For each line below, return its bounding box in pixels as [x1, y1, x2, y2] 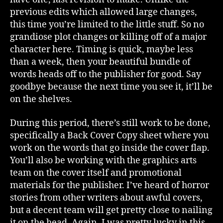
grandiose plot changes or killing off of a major [10, 31, 207, 43]
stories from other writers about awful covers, [10, 192, 203, 204]
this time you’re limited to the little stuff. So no [10, 19, 204, 30]
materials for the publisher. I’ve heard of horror [10, 179, 209, 191]
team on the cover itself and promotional [10, 167, 182, 179]
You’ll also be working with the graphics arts [10, 154, 197, 166]
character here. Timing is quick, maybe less [10, 44, 193, 55]
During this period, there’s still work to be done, [10, 117, 211, 129]
